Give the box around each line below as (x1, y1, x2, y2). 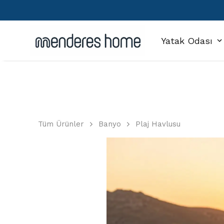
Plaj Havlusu (135, 119, 180, 128)
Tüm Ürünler (38, 119, 84, 128)
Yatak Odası (161, 35, 212, 46)
